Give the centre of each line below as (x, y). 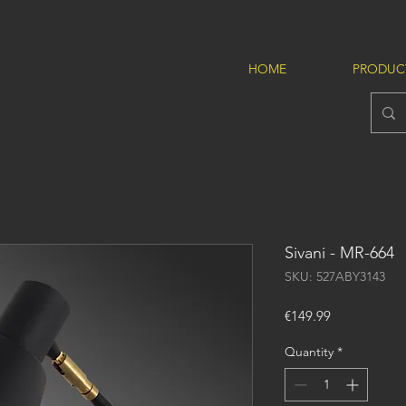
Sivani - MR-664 (339, 253)
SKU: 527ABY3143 (335, 276)
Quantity (309, 352)
